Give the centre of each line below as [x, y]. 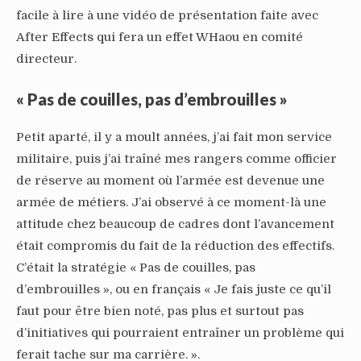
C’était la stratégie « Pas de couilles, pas [136, 267]
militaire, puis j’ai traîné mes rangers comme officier [176, 158]
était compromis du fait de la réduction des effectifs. [175, 245]
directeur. [46, 58]
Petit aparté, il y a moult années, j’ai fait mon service [174, 137]
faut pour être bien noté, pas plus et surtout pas [160, 311]
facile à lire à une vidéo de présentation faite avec [167, 15]
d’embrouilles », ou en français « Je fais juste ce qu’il [174, 289]
